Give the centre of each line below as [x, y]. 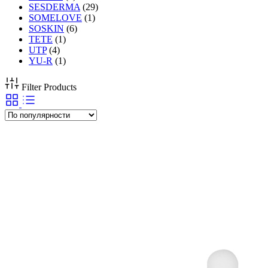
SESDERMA [54, 7]
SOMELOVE [55, 18]
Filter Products [49, 87]
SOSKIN [46, 29]
